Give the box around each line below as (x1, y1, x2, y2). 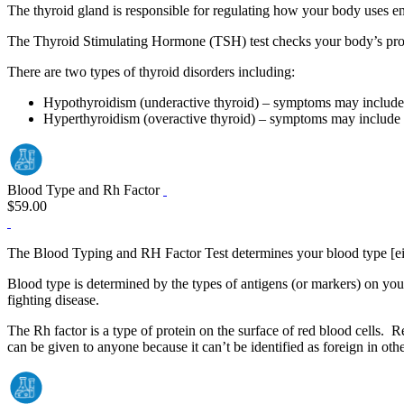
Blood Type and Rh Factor (7, 182, 163, 198)
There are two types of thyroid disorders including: (7, 64, 295, 80)
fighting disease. (7, 292, 99, 308)
